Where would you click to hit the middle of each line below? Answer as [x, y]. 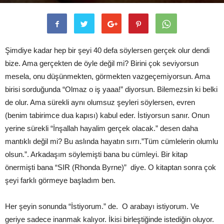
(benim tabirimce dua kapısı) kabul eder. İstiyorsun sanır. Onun [107, 115]
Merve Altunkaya [49, 6]
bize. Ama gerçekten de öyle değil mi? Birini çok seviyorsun [102, 63]
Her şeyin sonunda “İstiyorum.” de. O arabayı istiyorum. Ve [102, 206]
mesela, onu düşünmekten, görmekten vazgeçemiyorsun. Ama [107, 76]
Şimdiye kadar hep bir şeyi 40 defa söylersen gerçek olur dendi [107, 50]
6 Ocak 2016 [98, 6]
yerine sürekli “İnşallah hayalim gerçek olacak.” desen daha [101, 128]
